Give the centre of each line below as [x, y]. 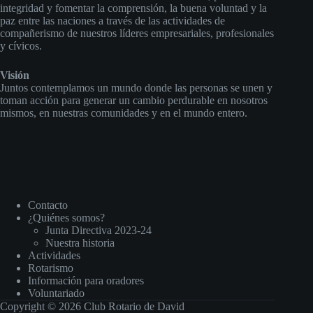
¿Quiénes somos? [66, 218]
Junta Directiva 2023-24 [99, 230]
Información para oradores [86, 281]
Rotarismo [51, 268]
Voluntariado [56, 293]
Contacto [48, 205]
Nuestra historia [80, 243]
